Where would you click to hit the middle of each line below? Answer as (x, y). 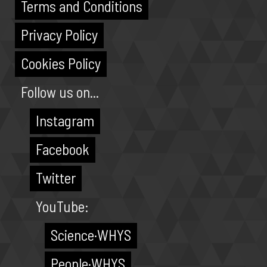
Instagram (65, 120)
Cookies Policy (61, 63)
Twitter (56, 178)
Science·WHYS (91, 235)
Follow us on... (60, 92)
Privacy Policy (59, 35)
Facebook (63, 149)
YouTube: (62, 206)
